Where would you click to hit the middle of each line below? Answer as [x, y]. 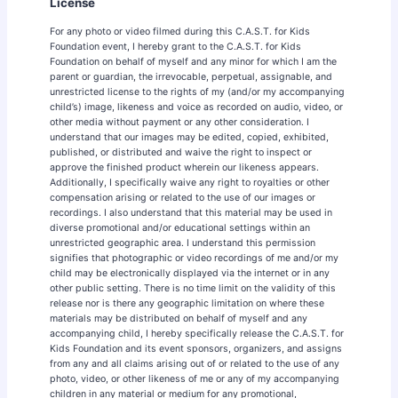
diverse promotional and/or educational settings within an [180, 227]
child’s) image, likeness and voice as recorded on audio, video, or [196, 107]
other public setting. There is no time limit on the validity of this [193, 288]
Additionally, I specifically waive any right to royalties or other [190, 182]
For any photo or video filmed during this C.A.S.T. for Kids [180, 31]
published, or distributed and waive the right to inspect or [181, 152]
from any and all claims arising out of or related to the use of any [195, 363]
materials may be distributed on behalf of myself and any [179, 318]
